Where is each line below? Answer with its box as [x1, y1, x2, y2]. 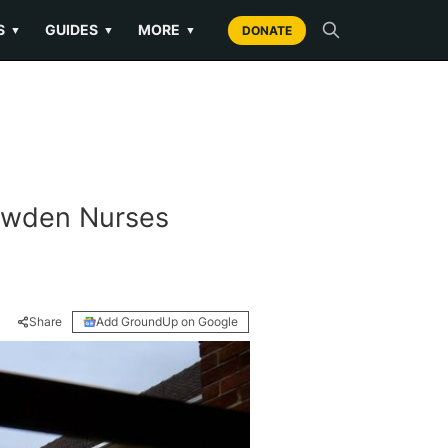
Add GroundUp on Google [95, 314, 238, 329]
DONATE [242, 22, 292, 38]
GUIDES [45, 21, 98, 38]
